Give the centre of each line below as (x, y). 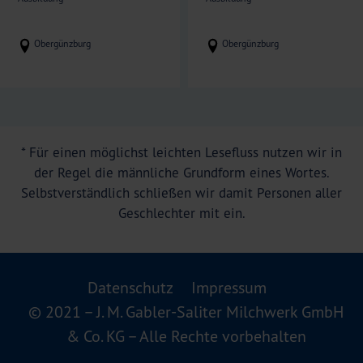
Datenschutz (130, 288)
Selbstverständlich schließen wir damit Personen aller (181, 192)
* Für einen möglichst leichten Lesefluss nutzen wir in (181, 152)
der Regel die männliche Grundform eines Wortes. (181, 172)
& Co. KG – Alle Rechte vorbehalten (186, 336)
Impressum (229, 288)
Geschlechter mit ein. (181, 213)
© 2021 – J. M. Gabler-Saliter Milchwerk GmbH (186, 312)
